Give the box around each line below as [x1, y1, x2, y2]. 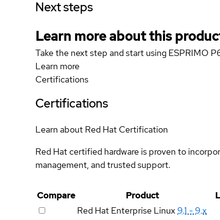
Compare [37, 189, 75, 201]
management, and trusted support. [35, 159, 170, 170]
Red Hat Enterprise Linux [77, 204, 175, 216]
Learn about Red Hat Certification [35, 123, 168, 135]
